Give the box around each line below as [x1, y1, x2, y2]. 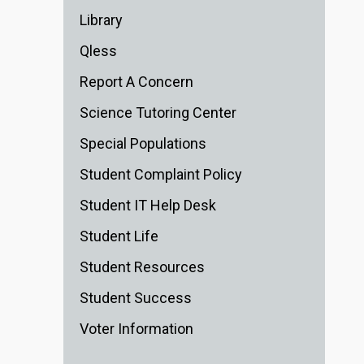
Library [80, 11, 123, 29]
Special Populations [80, 135, 206, 153]
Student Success [80, 289, 192, 307]
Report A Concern [80, 73, 193, 91]
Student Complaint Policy [80, 166, 242, 184]
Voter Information [80, 320, 193, 338]
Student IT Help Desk [80, 197, 216, 214]
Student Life [80, 227, 158, 245]
